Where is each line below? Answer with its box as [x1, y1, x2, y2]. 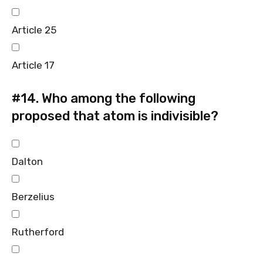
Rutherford [12, 225, 64, 238]
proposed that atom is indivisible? [12, 107, 218, 124]
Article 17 [12, 59, 55, 71]
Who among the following [39, 90, 195, 106]
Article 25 [12, 23, 56, 36]
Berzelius [12, 190, 55, 203]
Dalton [12, 155, 43, 167]
